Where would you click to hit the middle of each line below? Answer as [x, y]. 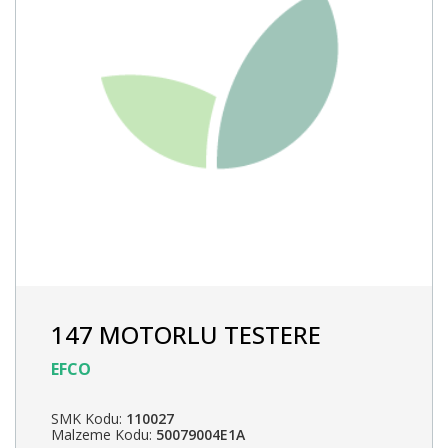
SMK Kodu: [88, 418]
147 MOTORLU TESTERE [186, 334]
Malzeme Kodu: [103, 434]
